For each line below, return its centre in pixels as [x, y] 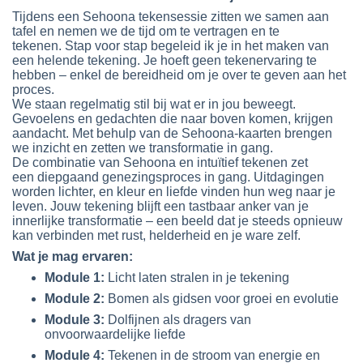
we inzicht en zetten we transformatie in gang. [143, 148]
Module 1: [75, 278]
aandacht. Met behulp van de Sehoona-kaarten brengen [172, 134]
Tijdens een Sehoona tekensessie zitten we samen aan [171, 17]
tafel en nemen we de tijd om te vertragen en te [146, 32]
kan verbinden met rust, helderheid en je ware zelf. [156, 236]
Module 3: [75, 320]
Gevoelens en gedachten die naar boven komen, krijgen [173, 119]
